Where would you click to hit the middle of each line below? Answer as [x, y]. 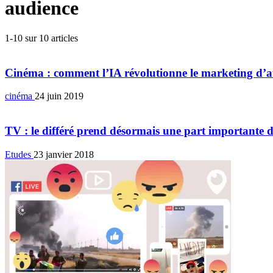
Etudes [19, 154]
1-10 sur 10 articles [41, 38]
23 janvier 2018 [64, 154]
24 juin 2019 [59, 96]
